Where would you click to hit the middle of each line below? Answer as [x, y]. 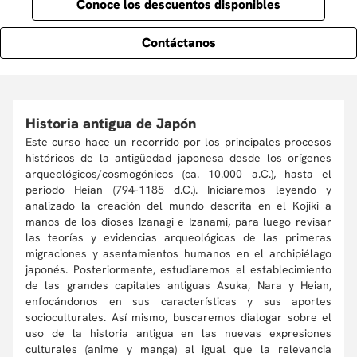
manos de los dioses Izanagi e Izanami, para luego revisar [178, 222]
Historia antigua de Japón [111, 123]
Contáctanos [178, 43]
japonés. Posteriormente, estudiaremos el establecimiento [178, 269]
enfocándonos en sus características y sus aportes [178, 301]
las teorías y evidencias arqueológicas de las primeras [178, 237]
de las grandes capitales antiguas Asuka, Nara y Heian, [178, 285]
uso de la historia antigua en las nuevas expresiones [178, 333]
